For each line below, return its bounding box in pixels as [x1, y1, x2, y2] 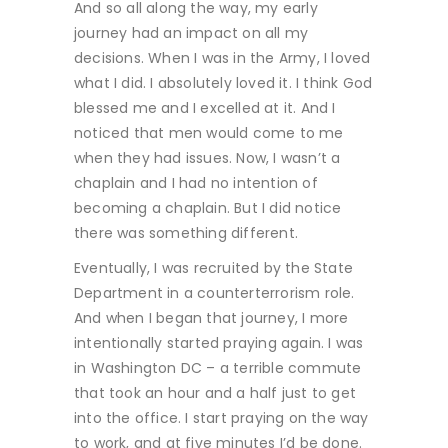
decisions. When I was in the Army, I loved [74, 47, 371, 68]
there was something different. [74, 222, 298, 243]
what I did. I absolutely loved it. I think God [74, 72, 373, 93]
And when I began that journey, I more [74, 307, 349, 328]
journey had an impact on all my [74, 22, 309, 43]
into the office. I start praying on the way [74, 407, 369, 428]
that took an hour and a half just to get [74, 382, 356, 403]
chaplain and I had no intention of [74, 172, 318, 193]
